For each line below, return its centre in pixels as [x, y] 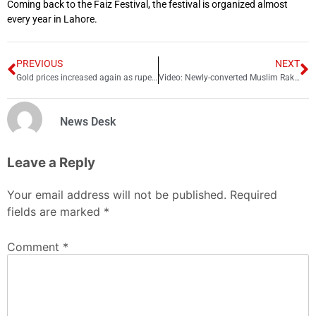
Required [254, 194]
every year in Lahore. [52, 19]
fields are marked [55, 211]
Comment [35, 247]
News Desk [88, 121]
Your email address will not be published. [117, 194]
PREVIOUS [39, 63]
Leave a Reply [51, 163]
